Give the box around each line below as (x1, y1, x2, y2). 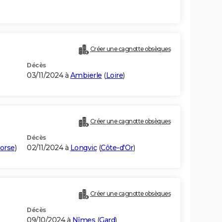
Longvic (70, 143, 97, 153)
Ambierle (70, 71, 102, 80)
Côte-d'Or (101, 143, 133, 153)
